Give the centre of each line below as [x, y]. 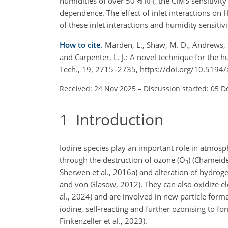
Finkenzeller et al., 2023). [103, 221]
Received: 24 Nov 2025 [98, 88]
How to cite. [82, 45]
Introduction [116, 119]
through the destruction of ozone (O [122, 160]
